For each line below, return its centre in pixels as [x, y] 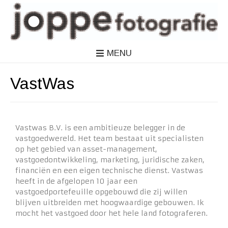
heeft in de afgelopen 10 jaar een [76, 181]
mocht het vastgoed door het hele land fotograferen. [111, 213]
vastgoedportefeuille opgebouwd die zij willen [101, 192]
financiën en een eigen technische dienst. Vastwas [109, 170]
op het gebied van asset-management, [86, 149]
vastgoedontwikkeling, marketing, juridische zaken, [110, 160]
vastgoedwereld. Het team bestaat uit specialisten [109, 138]
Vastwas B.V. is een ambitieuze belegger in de [100, 127]
